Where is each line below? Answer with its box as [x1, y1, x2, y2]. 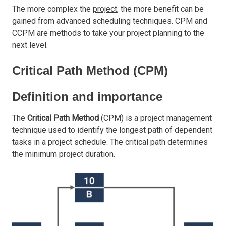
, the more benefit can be [117, 4, 204, 14]
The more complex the [12, 4, 93, 14]
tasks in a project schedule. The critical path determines [12, 137, 208, 147]
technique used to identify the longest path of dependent [12, 125, 212, 135]
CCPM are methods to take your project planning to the [12, 28, 204, 38]
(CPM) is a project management [99, 112, 212, 123]
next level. [12, 40, 48, 50]
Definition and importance [12, 89, 162, 103]
